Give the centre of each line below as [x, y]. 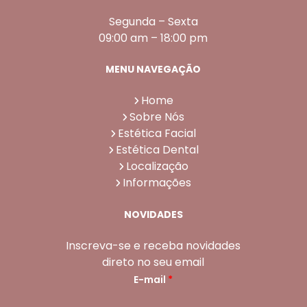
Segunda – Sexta [153, 21]
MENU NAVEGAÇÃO [153, 69]
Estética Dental [157, 150]
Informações [157, 183]
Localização [157, 167]
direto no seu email [153, 262]
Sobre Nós [157, 117]
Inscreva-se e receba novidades [153, 246]
